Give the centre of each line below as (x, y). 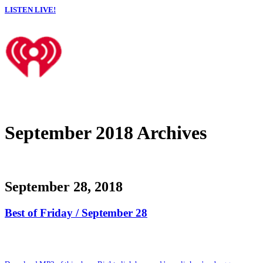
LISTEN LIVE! (30, 9)
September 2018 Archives (106, 133)
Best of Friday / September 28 (76, 213)
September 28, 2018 (64, 186)
